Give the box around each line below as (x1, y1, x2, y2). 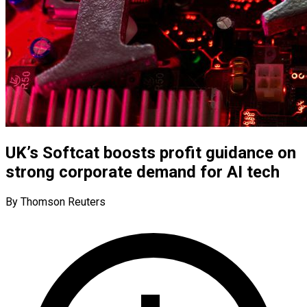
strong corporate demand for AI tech (5, 162, 280, 182)
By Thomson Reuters (5, 195, 106, 208)
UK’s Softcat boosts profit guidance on (5, 143, 296, 162)
